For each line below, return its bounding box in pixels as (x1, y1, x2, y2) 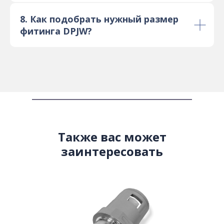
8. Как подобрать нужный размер (20, 13, 178, 25)
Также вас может (57, 128, 166, 145)
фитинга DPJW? (20, 25, 92, 37)
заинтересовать (61, 143, 163, 160)
